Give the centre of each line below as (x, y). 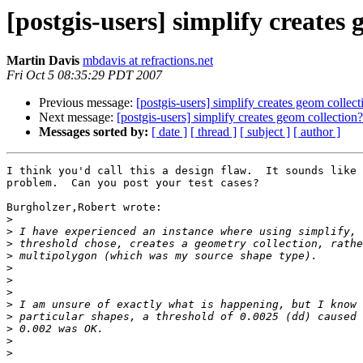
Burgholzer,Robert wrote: (84, 207)
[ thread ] (214, 132)
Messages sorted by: (94, 132)
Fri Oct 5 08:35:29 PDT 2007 (84, 75)
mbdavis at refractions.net (148, 61)
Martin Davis (43, 61)
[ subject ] (265, 132)
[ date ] (169, 132)
